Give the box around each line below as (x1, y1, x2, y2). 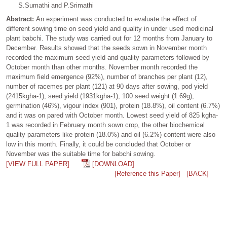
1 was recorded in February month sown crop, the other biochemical (6, 121, 205, 129)
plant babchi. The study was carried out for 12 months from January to (6, 34, 212, 42)
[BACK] (186, 170, 209, 177)
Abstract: (6, 15, 36, 23)
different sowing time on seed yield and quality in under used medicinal (6, 25, 213, 32)
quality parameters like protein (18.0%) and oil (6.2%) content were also (6, 131, 215, 138)
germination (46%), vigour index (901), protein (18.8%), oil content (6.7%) (6, 102, 220, 109)
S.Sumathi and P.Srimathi (6, 2, 94, 9)
